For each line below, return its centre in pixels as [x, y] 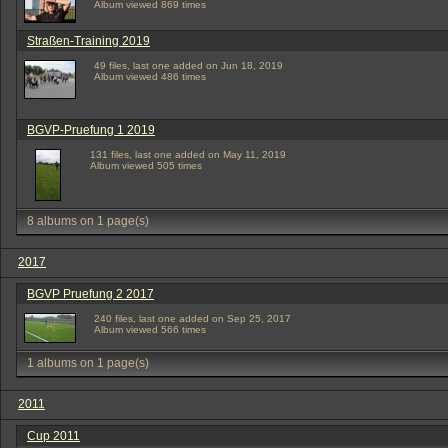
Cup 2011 [53, 436]
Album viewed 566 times [150, 329]
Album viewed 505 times [146, 165]
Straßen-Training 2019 [88, 41]
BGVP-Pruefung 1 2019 [91, 130]
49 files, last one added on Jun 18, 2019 [188, 65]
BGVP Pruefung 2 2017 [90, 294]
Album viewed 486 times [150, 76]
